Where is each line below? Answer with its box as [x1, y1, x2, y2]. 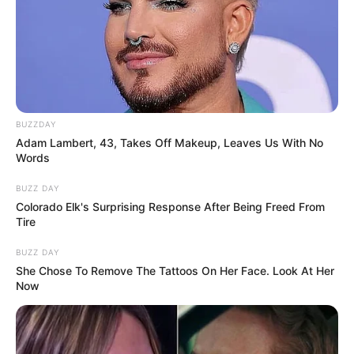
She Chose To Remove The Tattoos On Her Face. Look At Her [16, 263, 334, 277]
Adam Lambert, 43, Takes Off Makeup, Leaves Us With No [16, 135, 323, 149]
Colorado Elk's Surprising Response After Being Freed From [16, 199, 325, 213]
